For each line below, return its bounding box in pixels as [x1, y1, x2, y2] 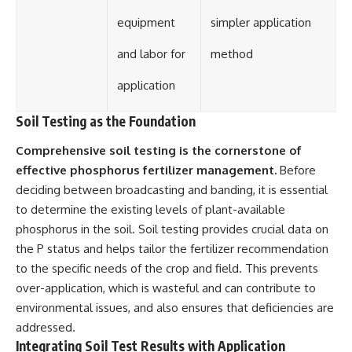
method [211, 46, 253, 61]
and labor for [117, 46, 185, 61]
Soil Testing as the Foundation [16, 112, 196, 130]
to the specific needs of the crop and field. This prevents [16, 261, 318, 277]
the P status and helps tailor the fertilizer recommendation [16, 241, 328, 257]
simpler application [211, 14, 311, 30]
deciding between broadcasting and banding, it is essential [16, 182, 328, 198]
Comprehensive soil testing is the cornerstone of [16, 143, 302, 159]
